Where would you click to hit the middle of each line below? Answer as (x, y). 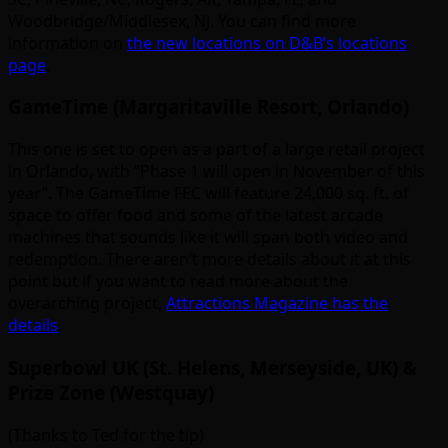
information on (67, 42)
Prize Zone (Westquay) (111, 392)
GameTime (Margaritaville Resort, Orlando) (208, 107)
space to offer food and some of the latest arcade (195, 215)
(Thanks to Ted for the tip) (106, 434)
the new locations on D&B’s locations (267, 42)
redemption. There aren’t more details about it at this (209, 259)
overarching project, (87, 303)
